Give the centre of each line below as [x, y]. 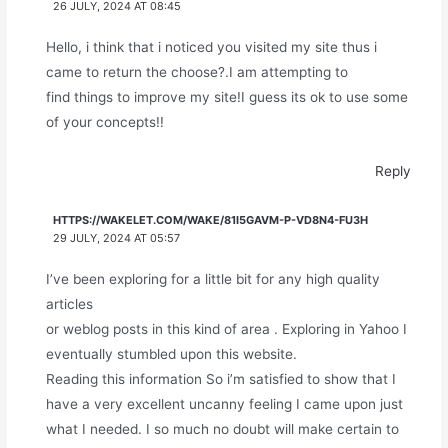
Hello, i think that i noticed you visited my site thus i [211, 46]
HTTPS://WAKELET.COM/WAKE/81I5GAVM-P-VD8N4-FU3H [211, 220]
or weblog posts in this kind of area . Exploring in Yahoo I [226, 329]
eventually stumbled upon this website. [171, 354]
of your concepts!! [104, 121]
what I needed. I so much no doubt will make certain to [222, 429]
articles [69, 304]
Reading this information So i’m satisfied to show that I [220, 379]
